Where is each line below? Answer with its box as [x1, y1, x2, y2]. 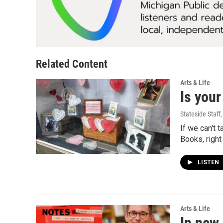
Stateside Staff [180, 110, 221, 118]
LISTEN [198, 158, 221, 166]
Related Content [36, 57, 108, 70]
